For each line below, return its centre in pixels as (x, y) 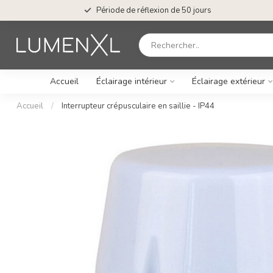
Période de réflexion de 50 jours (154, 10)
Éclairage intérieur (132, 81)
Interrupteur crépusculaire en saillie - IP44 (138, 106)
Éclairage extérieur (229, 81)
